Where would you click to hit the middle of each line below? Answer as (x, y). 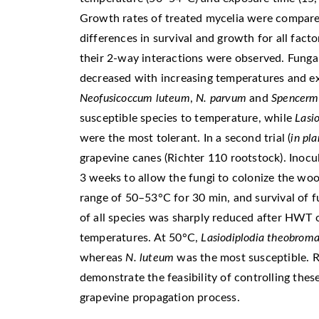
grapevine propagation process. (159, 297)
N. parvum (221, 98)
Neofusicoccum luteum (135, 98)
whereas (103, 257)
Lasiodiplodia (233, 237)
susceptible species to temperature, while (187, 118)
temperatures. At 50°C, (140, 237)
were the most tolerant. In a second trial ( (185, 138)
